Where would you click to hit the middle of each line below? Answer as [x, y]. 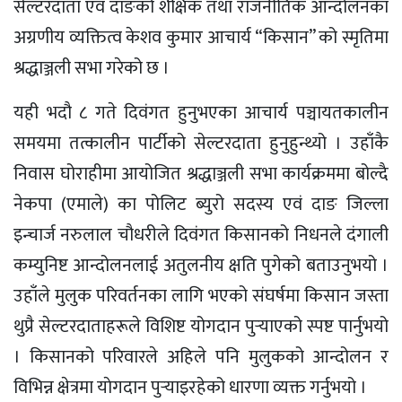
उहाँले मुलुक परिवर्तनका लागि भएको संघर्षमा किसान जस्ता [201, 296]
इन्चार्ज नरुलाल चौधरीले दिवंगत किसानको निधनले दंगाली [201, 235]
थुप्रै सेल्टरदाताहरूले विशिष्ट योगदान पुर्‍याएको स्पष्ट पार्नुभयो [201, 326]
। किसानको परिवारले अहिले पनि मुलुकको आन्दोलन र [201, 357]
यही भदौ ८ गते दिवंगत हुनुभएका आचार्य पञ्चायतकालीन [201, 113]
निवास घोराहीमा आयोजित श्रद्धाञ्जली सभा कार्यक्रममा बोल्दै [201, 174]
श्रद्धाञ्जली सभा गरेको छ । [92, 68]
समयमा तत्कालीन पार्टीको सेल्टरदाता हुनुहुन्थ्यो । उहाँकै [201, 143]
